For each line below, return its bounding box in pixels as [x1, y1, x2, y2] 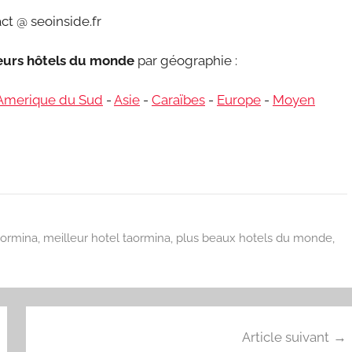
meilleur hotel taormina [42, 230, 170, 245]
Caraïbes [152, 92, 205, 108]
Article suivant [241, 329, 329, 346]
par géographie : [134, 53, 237, 69]
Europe [217, 92, 261, 108]
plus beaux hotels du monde [175, 230, 332, 245]
